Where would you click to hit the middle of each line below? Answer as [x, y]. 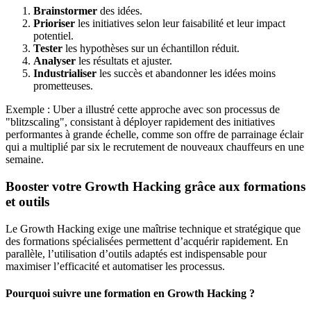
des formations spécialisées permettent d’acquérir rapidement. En [147, 241]
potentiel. [53, 36]
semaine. [25, 160]
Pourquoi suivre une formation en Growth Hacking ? [130, 294]
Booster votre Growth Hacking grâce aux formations [155, 187]
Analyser [54, 61]
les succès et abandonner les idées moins [186, 74]
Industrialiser [65, 74]
